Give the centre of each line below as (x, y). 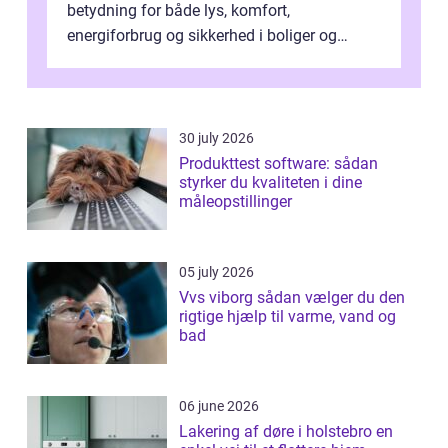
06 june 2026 (219, 405)
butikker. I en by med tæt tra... (170, 60)
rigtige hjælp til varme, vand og (287, 316)
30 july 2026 (216, 137)
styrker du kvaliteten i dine (270, 182)
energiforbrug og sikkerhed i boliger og (202, 35)
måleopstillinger (235, 201)
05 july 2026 (216, 271)
